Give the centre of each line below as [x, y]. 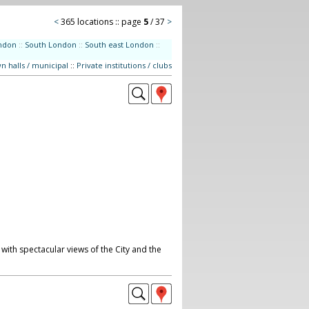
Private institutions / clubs [124, 65]
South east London [119, 44]
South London [50, 44]
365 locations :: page [102, 22]
